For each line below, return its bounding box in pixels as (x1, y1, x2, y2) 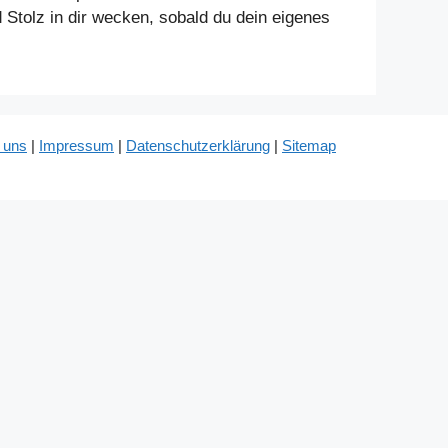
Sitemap (282, 137, 336, 155)
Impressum (39, 137, 114, 155)
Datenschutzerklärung (126, 137, 270, 155)
